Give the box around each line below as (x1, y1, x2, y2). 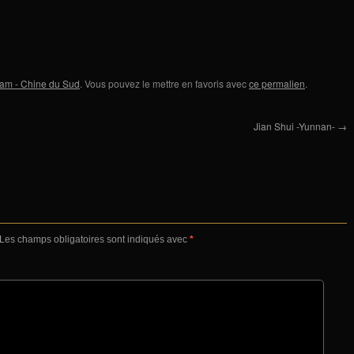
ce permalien (249, 76, 305, 90)
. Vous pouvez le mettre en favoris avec (80, 76, 249, 90)
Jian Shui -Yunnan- (254, 119, 337, 133)
